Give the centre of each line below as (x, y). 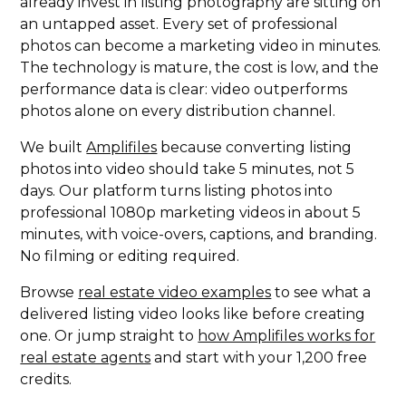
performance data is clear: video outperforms (184, 90)
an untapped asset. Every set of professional (179, 24)
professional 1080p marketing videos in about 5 (191, 213)
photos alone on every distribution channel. (178, 111)
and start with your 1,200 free (259, 358)
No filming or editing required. (130, 256)
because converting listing (255, 148)
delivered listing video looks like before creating (193, 314)
